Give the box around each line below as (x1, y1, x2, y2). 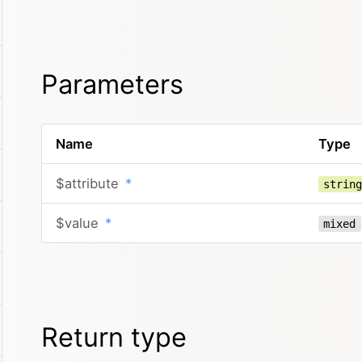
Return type (41, 321, 187, 353)
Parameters (41, 69, 183, 100)
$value (55, 215, 103, 231)
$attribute (55, 175, 123, 192)
